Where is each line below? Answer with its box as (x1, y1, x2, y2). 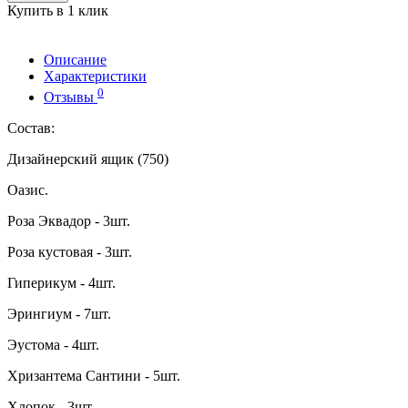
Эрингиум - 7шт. (7, 305, 111, 321)
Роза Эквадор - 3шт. (7, 212, 130, 229)
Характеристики (44, 68, 147, 85)
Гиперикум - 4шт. (7, 274, 116, 291)
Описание (44, 52, 107, 68)
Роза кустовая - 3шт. (7, 243, 132, 260)
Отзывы (44, 88, 97, 105)
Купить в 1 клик (7, 3, 108, 19)
